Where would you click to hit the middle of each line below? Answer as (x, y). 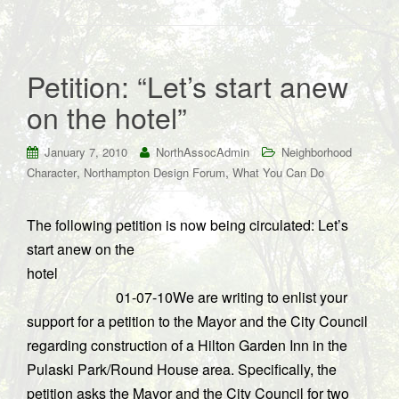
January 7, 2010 (86, 152)
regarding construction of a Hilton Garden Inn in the (187, 345)
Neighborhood (317, 152)
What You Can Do (278, 172)
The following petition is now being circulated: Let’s (187, 225)
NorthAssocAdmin (203, 152)
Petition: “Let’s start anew (187, 85)
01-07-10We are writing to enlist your (187, 297)
